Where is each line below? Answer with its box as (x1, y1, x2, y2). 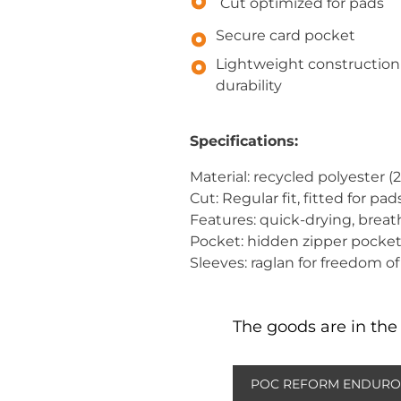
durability (215, 76, 282, 94)
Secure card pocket (215, 27, 355, 45)
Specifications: (190, 132, 298, 150)
